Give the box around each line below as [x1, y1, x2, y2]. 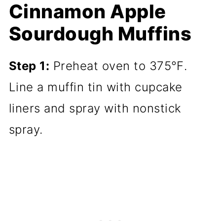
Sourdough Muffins [8, 22, 192, 45]
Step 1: [8, 59, 50, 74]
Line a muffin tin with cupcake [8, 80, 183, 95]
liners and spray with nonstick [8, 101, 182, 116]
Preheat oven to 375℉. [49, 59, 187, 74]
